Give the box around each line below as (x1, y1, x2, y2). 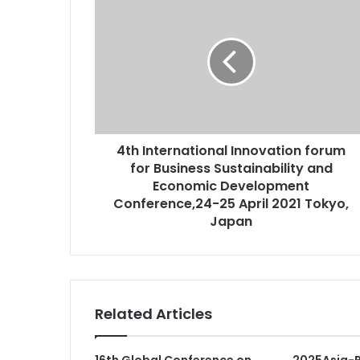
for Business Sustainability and (129, 158, 333, 178)
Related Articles (95, 303, 212, 324)
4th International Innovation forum (117, 141, 346, 160)
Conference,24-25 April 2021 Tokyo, (113, 194, 349, 213)
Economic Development (153, 176, 309, 195)
